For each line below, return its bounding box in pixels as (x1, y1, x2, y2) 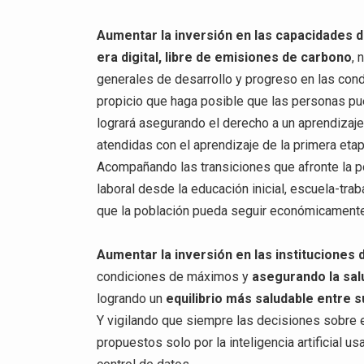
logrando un (97, 291, 167, 307)
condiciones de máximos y (97, 269, 253, 285)
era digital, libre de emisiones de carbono (97, 49, 353, 65)
